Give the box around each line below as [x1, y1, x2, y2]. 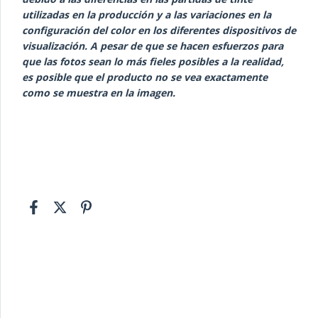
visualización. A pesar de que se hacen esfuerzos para [22, 39, 283, 53]
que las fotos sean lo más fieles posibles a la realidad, [22, 55, 284, 69]
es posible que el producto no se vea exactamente [22, 70, 268, 84]
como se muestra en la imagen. [22, 86, 175, 100]
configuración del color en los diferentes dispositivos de [22, 23, 296, 38]
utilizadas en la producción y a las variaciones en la [22, 8, 271, 22]
